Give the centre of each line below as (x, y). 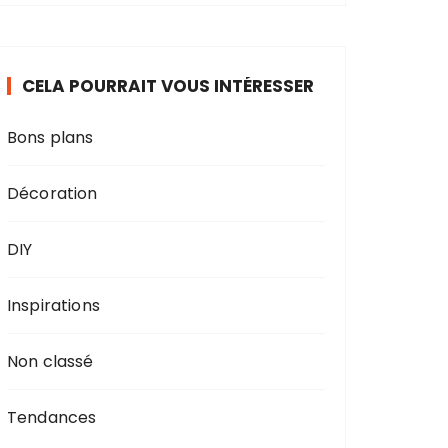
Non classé (50, 361)
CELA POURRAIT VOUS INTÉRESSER (168, 86)
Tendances (52, 417)
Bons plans (50, 137)
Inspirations (53, 305)
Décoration (52, 193)
